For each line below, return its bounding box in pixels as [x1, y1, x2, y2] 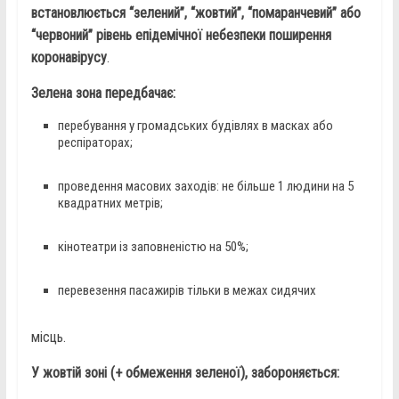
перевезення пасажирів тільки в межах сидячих [57, 282, 319, 299]
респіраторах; [57, 134, 133, 151]
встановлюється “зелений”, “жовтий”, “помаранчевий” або [30, 4, 361, 22]
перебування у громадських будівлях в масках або [57, 118, 333, 134]
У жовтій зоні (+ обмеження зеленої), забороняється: [30, 364, 339, 382]
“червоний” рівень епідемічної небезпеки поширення [30, 27, 331, 45]
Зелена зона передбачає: [30, 85, 175, 102]
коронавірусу [30, 49, 107, 67]
